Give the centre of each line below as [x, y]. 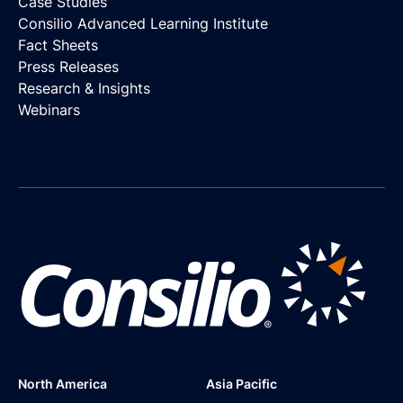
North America [63, 383]
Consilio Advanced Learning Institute [143, 24]
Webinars [49, 110]
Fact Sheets [58, 45]
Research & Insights [84, 89]
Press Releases [68, 67]
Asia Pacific [242, 383]
